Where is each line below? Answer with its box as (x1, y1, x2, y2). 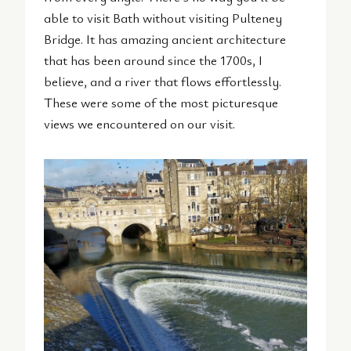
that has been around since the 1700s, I (44, 50, 262, 69)
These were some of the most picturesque (44, 92, 278, 111)
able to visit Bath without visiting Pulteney (44, 8, 282, 27)
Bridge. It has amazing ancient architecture (44, 29, 286, 48)
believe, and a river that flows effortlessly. (44, 71, 281, 90)
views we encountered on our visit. (44, 114, 235, 132)
